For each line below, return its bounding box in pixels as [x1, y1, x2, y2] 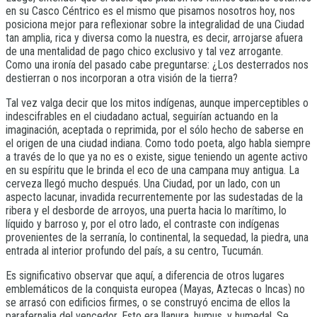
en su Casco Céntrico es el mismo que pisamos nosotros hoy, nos [6, 4, 295, 18]
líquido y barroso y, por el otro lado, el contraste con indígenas [6, 217, 279, 231]
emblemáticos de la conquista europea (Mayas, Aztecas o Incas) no [6, 282, 305, 296]
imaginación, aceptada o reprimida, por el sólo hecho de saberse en [6, 123, 304, 137]
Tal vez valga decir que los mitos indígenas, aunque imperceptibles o [6, 96, 309, 110]
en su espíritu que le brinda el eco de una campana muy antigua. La [6, 163, 299, 178]
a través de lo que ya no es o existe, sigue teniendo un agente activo [6, 150, 308, 164]
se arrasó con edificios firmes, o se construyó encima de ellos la [6, 296, 290, 310]
